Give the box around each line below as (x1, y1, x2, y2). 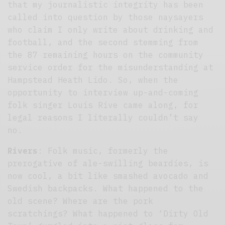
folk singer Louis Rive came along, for (8, 99, 199, 110)
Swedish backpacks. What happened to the (8, 183, 204, 193)
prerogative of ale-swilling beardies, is (8, 158, 209, 168)
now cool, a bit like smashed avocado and (8, 170, 209, 181)
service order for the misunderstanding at (8, 62, 214, 72)
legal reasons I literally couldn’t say (8, 112, 199, 123)
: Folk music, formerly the (38, 145, 169, 156)
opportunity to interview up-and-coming (8, 87, 199, 97)
